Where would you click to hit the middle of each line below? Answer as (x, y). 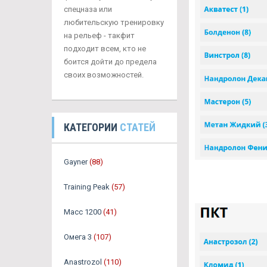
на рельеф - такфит (99, 35)
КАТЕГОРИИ (92, 127)
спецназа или (88, 9)
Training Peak (87, 187)
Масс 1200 (83, 212)
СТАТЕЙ (138, 127)
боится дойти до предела (110, 62)
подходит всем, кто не (105, 49)
